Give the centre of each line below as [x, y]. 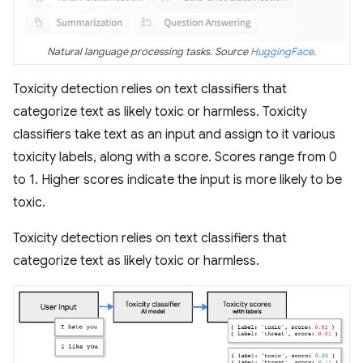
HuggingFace [282, 51]
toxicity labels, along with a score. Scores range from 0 [175, 157]
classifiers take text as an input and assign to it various [174, 134]
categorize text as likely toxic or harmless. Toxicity [160, 111]
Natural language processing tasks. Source [149, 51]
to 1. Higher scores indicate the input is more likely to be [177, 179]
